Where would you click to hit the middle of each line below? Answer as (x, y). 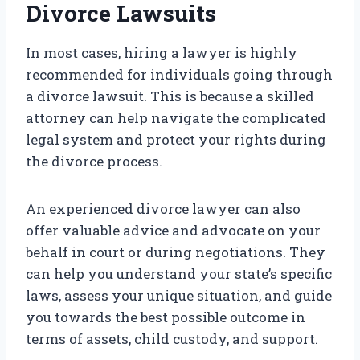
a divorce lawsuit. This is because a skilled (170, 96)
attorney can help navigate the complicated (176, 118)
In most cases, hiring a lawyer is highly (162, 53)
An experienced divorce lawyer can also (163, 209)
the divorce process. (94, 162)
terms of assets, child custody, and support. (172, 339)
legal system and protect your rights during (176, 140)
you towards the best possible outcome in (166, 317)
